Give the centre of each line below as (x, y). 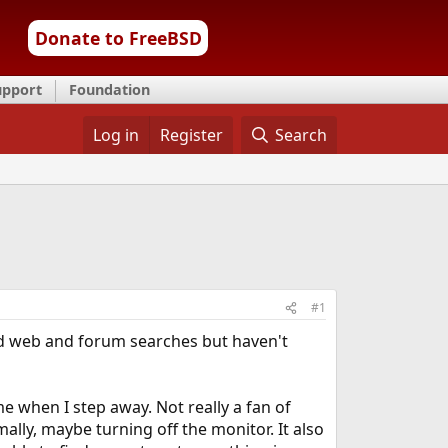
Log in (115, 135)
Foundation (109, 89)
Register (191, 135)
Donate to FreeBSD (118, 38)
